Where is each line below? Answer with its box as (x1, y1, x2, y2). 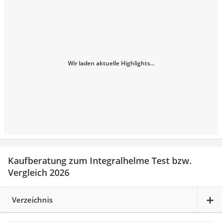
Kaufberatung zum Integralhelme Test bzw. (8, 155, 192, 167)
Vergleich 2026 (8, 166, 69, 179)
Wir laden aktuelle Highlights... (67, 59, 155, 68)
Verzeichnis (12, 194, 53, 205)
